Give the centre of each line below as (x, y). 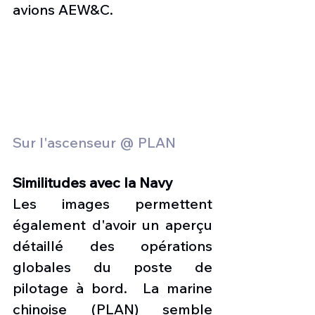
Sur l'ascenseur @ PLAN (96, 142)
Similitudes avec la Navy (93, 182)
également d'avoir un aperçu (112, 224)
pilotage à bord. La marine (112, 288)
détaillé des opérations (112, 245)
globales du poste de (112, 266)
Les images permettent (112, 203)
